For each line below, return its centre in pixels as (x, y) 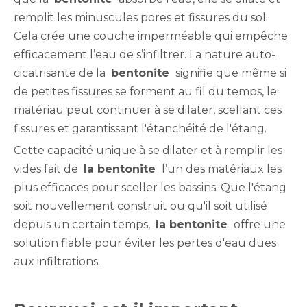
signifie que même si (230, 73)
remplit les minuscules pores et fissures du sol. (141, 17)
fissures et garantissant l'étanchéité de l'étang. (140, 128)
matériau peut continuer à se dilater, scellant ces (148, 110)
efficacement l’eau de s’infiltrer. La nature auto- (145, 54)
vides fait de (49, 169)
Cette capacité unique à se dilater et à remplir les (148, 150)
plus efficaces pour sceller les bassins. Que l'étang (150, 187)
